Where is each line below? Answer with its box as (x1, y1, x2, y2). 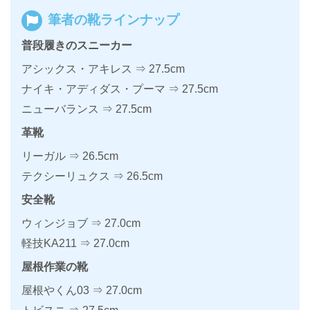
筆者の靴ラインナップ (44, 10, 179, 28)
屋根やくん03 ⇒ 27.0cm (21, 284, 142, 296)
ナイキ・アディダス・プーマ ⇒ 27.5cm (21, 82, 218, 95)
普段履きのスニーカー (21, 39, 132, 51)
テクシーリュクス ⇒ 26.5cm (21, 170, 163, 182)
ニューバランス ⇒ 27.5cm (21, 102, 152, 115)
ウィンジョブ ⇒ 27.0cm (21, 217, 140, 229)
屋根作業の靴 (21, 260, 88, 273)
